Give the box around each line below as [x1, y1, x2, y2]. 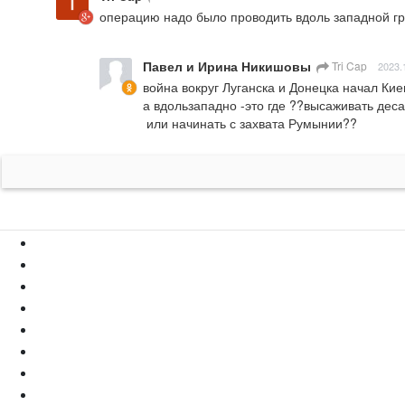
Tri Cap [329, 58, 367, 74]
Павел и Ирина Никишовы [143, 57, 311, 76]
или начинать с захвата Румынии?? [146, 114, 357, 133]
